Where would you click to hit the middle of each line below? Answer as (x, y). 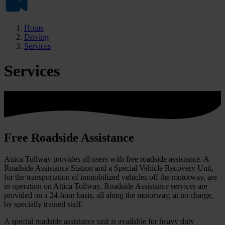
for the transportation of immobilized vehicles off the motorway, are (110, 177)
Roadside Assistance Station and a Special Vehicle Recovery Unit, (109, 168)
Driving (36, 37)
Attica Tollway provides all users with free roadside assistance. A (106, 159)
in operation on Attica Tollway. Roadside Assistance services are (106, 186)
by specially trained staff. (43, 204)
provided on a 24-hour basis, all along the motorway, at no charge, (109, 195)
